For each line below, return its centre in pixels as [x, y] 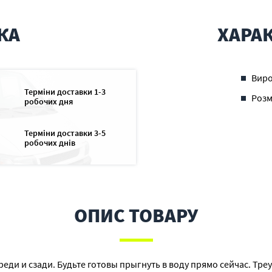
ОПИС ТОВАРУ [136, 216]
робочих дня [48, 101]
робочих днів [49, 143]
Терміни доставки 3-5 [65, 133]
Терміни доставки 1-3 [65, 92]
